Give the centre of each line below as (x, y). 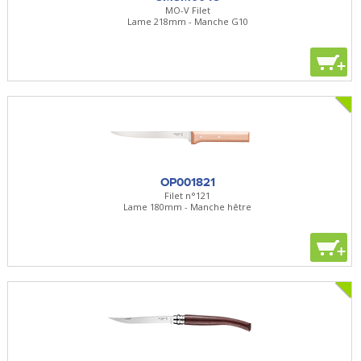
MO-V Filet (187, 10)
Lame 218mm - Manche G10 (187, 21)
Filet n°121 (188, 195)
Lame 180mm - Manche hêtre (188, 206)
